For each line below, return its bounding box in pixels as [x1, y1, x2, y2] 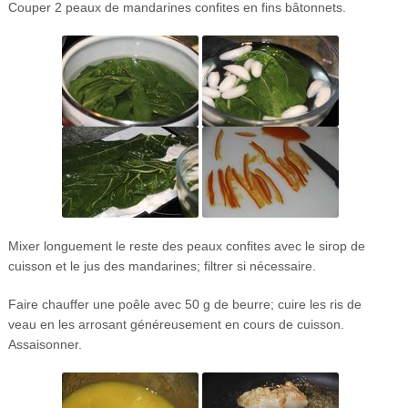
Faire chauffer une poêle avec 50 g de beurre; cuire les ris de [7, 296, 362, 311]
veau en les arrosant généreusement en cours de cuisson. [7, 316, 344, 331]
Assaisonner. [7, 336, 82, 352]
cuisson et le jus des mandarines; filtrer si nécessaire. [7, 258, 316, 273]
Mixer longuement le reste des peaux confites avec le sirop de [7, 238, 365, 253]
